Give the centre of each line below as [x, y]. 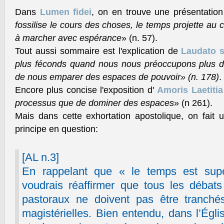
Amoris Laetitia [190, 90]
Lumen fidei [66, 12]
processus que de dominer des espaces [94, 103]
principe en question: [56, 129]
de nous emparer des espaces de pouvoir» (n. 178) [117, 77]
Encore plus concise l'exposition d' [86, 90]
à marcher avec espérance [68, 38]
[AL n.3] [40, 157]
